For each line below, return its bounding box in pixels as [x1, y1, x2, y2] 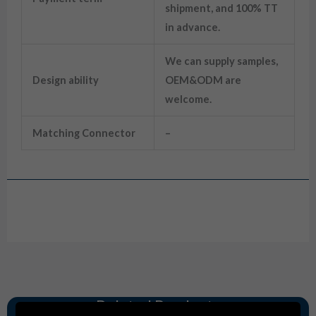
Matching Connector [32, 126, 135, 139]
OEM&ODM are [164, 73, 241, 86]
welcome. [164, 92, 212, 105]
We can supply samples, [164, 54, 278, 67]
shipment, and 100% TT [164, 1, 278, 14]
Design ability [32, 73, 99, 86]
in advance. [164, 20, 220, 33]
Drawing [21, 195, 47, 204]
